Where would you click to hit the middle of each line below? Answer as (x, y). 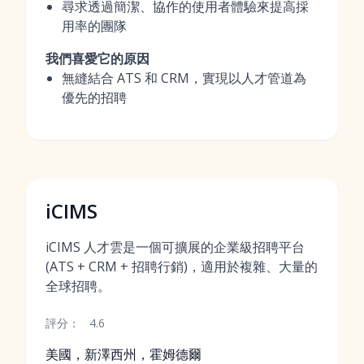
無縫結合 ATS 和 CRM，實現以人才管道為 (184, 78)
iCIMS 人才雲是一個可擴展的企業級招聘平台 (175, 247)
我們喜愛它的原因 (97, 58)
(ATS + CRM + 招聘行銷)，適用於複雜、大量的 (182, 266)
